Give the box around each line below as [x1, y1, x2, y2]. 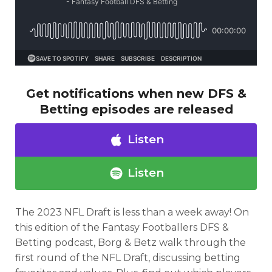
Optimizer [64, 221, 109, 233]
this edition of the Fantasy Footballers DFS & [15, 222, 229, 233]
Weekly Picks [174, 221, 234, 233]
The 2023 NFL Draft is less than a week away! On [15, 206, 249, 218]
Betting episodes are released [39, 102, 233, 117]
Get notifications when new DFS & [25, 86, 246, 101]
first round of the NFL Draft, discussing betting [15, 252, 240, 263]
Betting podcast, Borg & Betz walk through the [15, 237, 246, 248]
